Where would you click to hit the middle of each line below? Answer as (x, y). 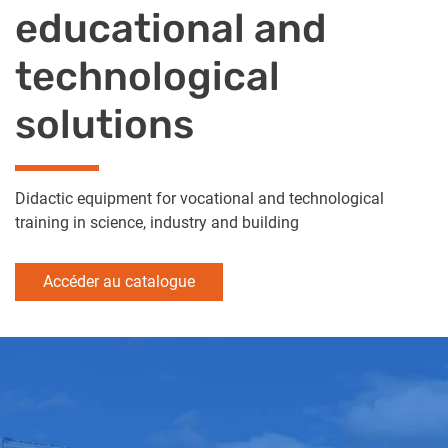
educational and (171, 28)
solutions (104, 124)
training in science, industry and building (157, 222)
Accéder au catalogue (119, 281)
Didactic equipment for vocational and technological (199, 198)
